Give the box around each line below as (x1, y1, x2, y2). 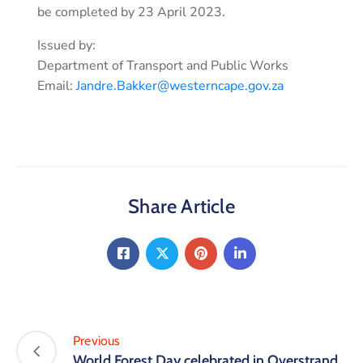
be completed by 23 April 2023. (37, 2, 225, 21)
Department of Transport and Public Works (37, 56, 288, 75)
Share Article (128, 194, 235, 218)
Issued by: (37, 36, 96, 54)
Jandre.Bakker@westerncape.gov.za (76, 76, 284, 95)
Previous (73, 333, 121, 349)
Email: (37, 76, 76, 95)
